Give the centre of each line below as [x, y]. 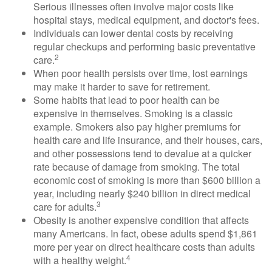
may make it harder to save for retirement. [122, 87]
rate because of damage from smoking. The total [137, 167]
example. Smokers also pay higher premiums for [137, 127]
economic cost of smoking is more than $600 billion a [147, 180]
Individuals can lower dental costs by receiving [133, 33]
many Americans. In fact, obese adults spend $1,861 [145, 233]
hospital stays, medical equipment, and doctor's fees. [146, 20]
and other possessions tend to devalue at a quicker [142, 153]
